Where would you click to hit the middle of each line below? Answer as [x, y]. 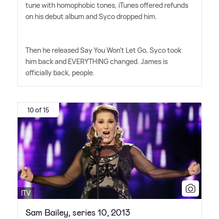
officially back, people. [60, 73]
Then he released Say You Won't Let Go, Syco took [103, 50]
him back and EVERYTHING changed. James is [97, 62]
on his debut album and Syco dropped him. [91, 17]
